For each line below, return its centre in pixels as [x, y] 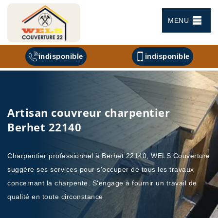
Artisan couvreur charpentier [89, 112]
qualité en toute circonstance [55, 196]
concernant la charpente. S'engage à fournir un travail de [102, 183]
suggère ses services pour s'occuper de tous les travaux [101, 169]
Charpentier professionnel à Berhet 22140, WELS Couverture [109, 155]
